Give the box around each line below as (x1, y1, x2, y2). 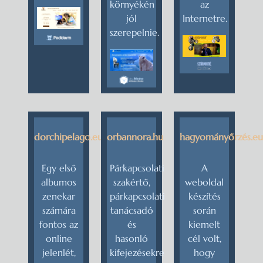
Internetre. (183, 12, 227, 24)
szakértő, (113, 176, 150, 188)
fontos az (39, 218, 78, 230)
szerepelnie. (110, 26, 159, 38)
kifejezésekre (110, 246, 164, 258)
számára (42, 204, 76, 216)
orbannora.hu (107, 130, 163, 143)
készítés (188, 190, 221, 202)
